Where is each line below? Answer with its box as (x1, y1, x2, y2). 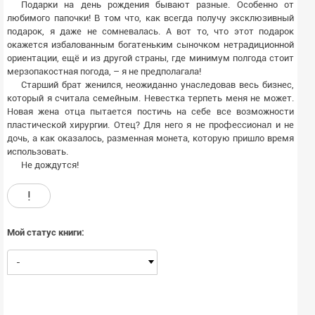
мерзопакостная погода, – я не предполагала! (7, 66, 201, 77)
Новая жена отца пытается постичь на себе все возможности (7, 106, 294, 117)
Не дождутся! (21, 160, 79, 170)
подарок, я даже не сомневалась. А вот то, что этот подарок (7, 26, 294, 37)
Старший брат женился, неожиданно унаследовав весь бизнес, (21, 79, 294, 90)
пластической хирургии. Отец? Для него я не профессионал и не (7, 120, 294, 130)
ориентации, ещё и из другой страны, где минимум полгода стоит (7, 53, 294, 63)
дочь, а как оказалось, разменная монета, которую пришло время (7, 133, 294, 143)
